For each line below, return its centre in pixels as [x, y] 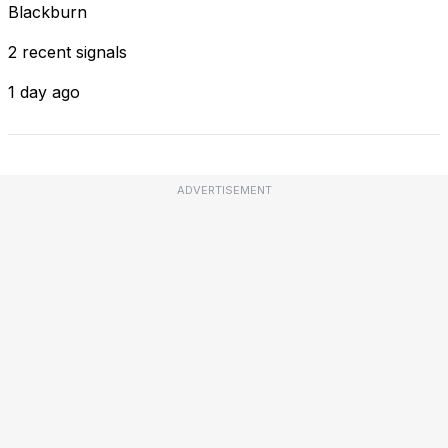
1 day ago [44, 91]
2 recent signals [67, 51]
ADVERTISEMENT [224, 189]
